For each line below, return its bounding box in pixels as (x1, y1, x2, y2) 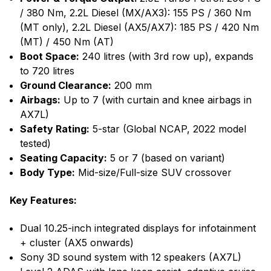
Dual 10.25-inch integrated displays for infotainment (20, 222, 256, 235)
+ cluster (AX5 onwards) (20, 237, 134, 249)
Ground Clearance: (20, 79, 111, 92)
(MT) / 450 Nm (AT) (20, 36, 114, 48)
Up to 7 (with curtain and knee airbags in (60, 94, 252, 106)
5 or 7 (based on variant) (107, 152, 225, 165)
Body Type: (20, 166, 75, 179)
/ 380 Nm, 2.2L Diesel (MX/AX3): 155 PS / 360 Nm (20, 7, 251, 19)
